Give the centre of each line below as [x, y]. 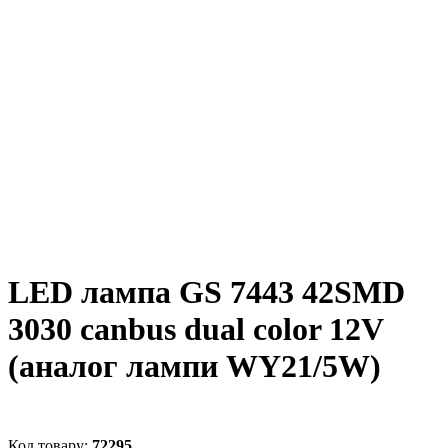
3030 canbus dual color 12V [195, 329]
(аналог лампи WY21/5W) [194, 366]
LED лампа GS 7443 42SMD [206, 292]
